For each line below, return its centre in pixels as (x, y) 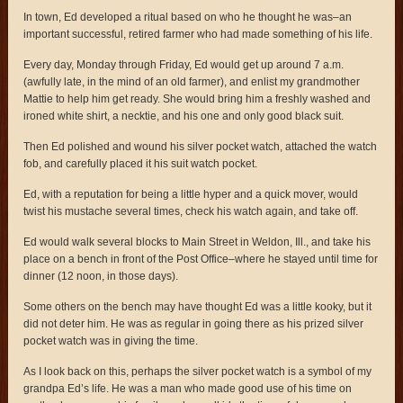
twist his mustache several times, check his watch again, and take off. (191, 211)
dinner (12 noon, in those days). (101, 276)
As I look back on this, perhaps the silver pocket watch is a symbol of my (198, 371)
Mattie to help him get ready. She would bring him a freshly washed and (197, 99)
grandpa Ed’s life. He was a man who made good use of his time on (188, 388)
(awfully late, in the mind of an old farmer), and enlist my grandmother (192, 81)
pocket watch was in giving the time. (111, 340)
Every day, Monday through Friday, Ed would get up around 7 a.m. (184, 64)
